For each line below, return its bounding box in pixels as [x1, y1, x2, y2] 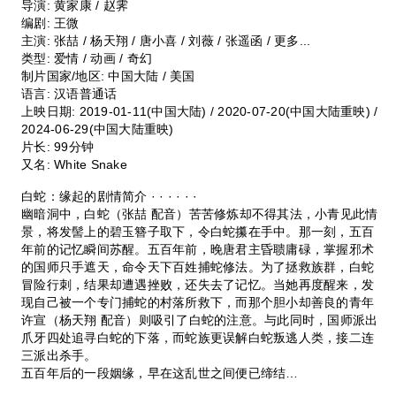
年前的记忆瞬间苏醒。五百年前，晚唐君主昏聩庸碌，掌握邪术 [21, 241, 375, 256]
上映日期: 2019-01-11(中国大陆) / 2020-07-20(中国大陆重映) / [21, 103, 378, 118]
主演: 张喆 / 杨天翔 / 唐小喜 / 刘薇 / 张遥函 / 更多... [21, 33, 311, 48]
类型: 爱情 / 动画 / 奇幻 [21, 50, 153, 65]
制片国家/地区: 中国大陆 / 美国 [21, 68, 195, 83]
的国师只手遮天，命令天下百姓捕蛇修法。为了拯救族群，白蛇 [21, 259, 375, 274]
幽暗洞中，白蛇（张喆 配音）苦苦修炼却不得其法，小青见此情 [21, 206, 378, 221]
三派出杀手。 [21, 347, 97, 362]
